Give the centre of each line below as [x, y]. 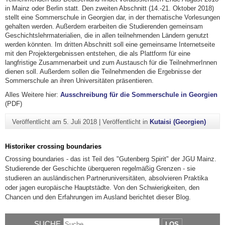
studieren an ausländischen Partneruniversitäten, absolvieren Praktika [106, 178]
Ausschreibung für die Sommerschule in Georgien [139, 95]
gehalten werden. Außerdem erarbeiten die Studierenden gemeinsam [104, 27]
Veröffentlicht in [126, 122]
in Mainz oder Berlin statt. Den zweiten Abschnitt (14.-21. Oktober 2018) [109, 9]
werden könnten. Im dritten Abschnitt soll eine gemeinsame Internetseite [110, 45]
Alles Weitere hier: [33, 95]
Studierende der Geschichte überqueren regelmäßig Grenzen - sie [100, 168]
